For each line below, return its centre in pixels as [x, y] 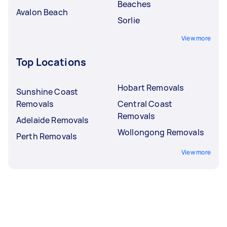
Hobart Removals [151, 87]
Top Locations [51, 62]
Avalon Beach [42, 12]
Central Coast [145, 104]
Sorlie [129, 20]
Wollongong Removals [161, 132]
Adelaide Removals [52, 120]
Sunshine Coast [47, 91]
